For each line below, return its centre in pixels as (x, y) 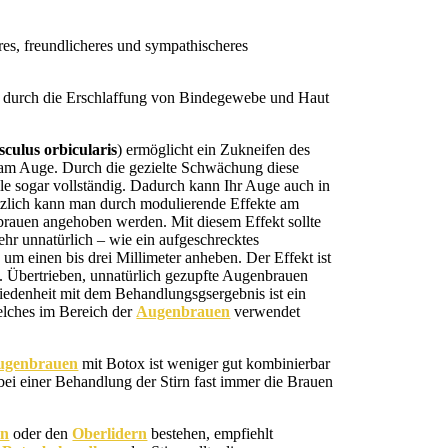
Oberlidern (110, 433)
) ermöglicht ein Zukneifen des (214, 149)
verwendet (265, 311)
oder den (41, 433)
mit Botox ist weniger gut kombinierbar (204, 363)
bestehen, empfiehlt (210, 433)
